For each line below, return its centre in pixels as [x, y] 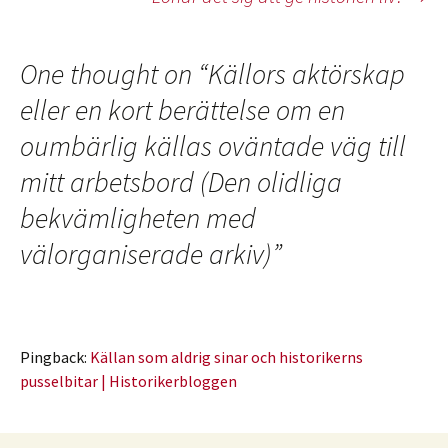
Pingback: [55, 357]
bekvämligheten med [138, 218]
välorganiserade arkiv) [146, 254]
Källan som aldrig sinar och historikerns [226, 357]
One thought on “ [114, 74]
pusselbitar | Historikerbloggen [128, 381]
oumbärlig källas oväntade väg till [213, 146]
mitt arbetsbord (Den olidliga [181, 182]
